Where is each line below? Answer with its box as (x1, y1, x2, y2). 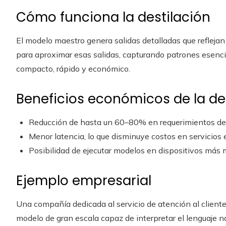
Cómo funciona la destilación (16, 8, 210, 26)
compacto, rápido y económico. (16, 64, 130, 74)
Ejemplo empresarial (16, 172, 151, 190)
